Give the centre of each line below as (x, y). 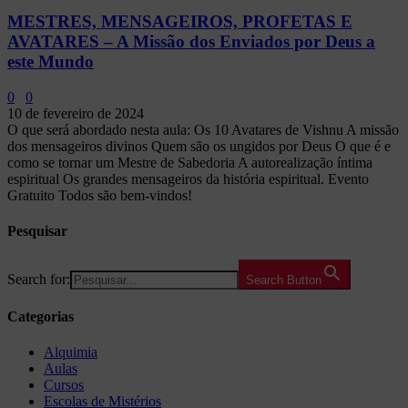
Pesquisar (37, 231)
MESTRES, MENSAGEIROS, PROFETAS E (180, 22)
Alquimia (71, 352)
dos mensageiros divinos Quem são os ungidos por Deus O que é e (199, 147)
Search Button (284, 280)
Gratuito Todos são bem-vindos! (100, 196)
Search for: (39, 279)
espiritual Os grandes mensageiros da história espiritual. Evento (188, 179)
